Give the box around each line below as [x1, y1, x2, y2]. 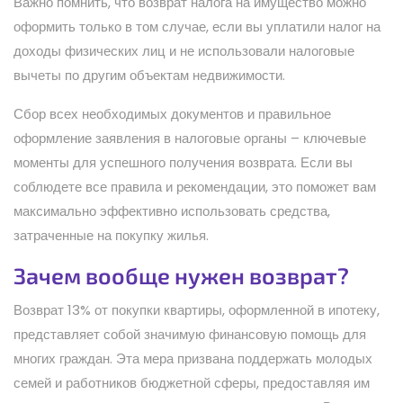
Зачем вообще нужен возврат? [13, 261, 349, 289]
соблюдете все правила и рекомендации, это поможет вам [13, 176, 376, 196]
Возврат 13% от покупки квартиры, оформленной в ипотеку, [13, 300, 380, 319]
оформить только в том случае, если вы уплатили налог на [13, 16, 381, 36]
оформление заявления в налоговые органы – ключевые [13, 128, 366, 148]
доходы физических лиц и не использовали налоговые [13, 40, 354, 60]
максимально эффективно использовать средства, [13, 201, 330, 220]
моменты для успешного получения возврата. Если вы [13, 152, 353, 172]
